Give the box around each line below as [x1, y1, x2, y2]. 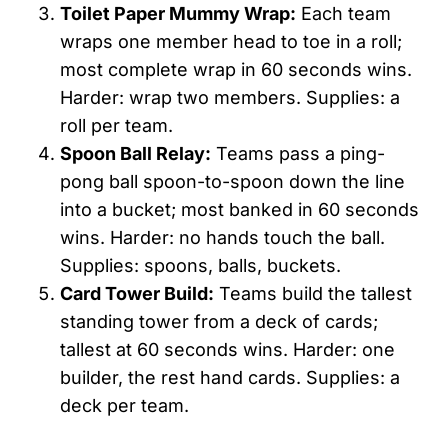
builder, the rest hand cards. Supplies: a [60, 366, 400, 388]
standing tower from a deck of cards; [60, 310, 378, 332]
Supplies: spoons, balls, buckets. [60, 254, 341, 276]
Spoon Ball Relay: [60, 142, 211, 164]
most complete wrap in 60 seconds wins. [60, 58, 412, 80]
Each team [296, 2, 391, 24]
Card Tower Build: [60, 282, 214, 304]
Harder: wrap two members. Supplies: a [60, 86, 400, 108]
